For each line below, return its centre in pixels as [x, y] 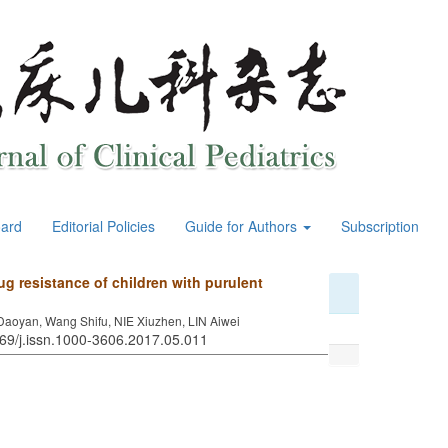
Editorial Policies [103, 226]
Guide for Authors [243, 226]
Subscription [380, 226]
